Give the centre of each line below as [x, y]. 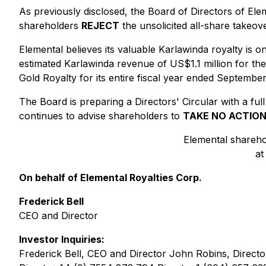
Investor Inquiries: [62, 239]
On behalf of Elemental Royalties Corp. [110, 178]
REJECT [100, 26]
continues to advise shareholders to [101, 116]
